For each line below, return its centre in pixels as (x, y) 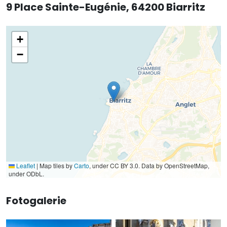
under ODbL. (26, 173)
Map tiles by (56, 165)
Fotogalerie (36, 200)
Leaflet (25, 165)
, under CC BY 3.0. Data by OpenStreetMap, (149, 165)
